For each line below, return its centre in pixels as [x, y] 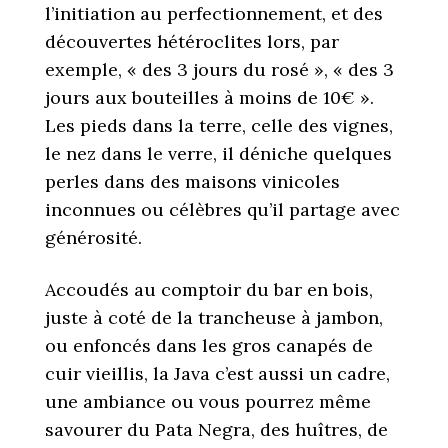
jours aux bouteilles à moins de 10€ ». [209, 97]
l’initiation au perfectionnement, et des [214, 13]
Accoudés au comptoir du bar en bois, [209, 289]
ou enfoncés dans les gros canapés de [209, 345]
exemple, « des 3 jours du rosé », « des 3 [219, 69]
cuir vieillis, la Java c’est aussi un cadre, [217, 373]
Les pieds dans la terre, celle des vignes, [219, 125]
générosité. [93, 237]
